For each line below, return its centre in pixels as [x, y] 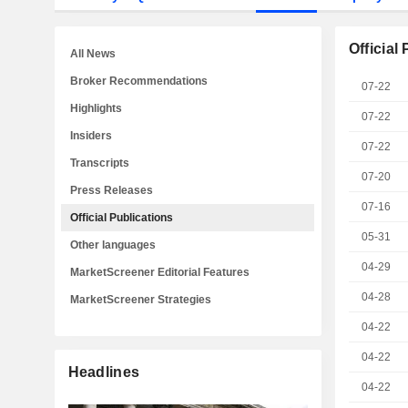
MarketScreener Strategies [141, 300]
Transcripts [100, 163]
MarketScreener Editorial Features [160, 272]
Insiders [91, 136]
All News [93, 54]
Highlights [96, 108]
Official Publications [122, 218]
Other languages [113, 245]
